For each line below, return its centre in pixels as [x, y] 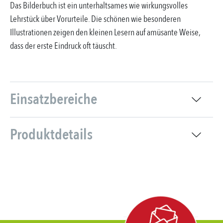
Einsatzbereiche [54, 99]
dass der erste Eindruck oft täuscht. [63, 46]
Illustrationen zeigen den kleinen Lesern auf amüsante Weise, [105, 33]
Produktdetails [51, 135]
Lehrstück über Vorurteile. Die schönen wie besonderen [95, 19]
